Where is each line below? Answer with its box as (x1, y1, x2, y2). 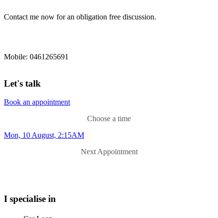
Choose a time (87, 114, 131, 123)
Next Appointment (80, 147, 138, 156)
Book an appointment (4, 98, 70, 107)
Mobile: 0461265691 (4, 52, 69, 61)
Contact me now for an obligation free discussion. (4, 12, 156, 21)
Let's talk (4, 78, 41, 89)
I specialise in (4, 194, 56, 204)
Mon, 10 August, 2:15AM (4, 131, 84, 140)
